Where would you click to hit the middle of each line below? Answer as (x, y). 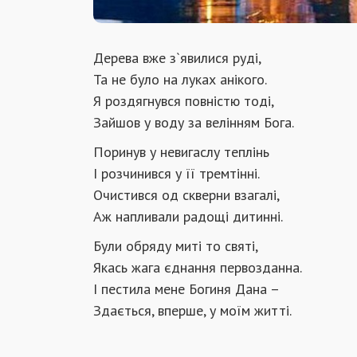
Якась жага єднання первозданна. (198, 267)
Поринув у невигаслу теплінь (181, 151)
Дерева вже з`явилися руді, (177, 57)
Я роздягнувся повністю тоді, (184, 100)
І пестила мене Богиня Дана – (188, 288)
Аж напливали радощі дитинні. (188, 216)
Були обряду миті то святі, (176, 245)
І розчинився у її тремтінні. (177, 173)
